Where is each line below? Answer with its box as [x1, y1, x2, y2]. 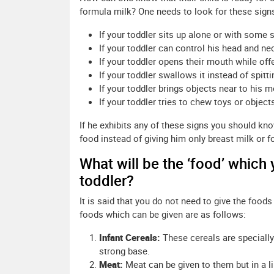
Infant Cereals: [99, 231, 163, 244]
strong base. [99, 245, 150, 257]
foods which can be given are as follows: [80, 208, 246, 221]
